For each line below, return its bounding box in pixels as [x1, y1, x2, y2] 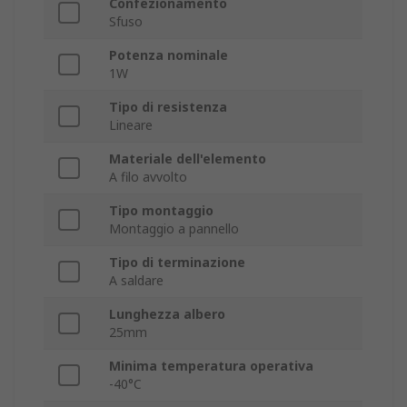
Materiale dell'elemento [109, 150, 266, 168]
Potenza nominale [109, 46, 228, 65]
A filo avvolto [109, 168, 187, 186]
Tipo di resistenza [109, 98, 227, 116]
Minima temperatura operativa [109, 357, 313, 375]
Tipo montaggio [109, 202, 213, 220]
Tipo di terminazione [109, 253, 245, 272]
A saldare [109, 272, 164, 290]
